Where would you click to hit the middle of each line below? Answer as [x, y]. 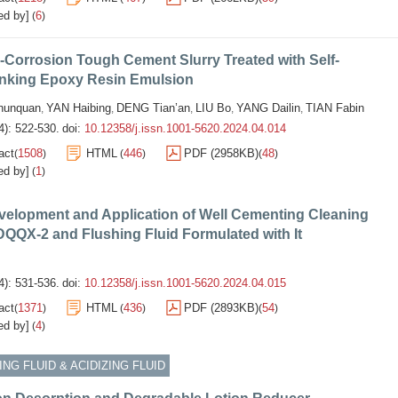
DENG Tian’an [153, 108]
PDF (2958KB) [221, 153]
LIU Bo [213, 108]
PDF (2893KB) [221, 308]
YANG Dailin [268, 108]
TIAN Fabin [335, 108]
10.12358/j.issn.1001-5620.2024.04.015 [185, 283]
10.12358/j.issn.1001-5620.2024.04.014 [185, 128]
